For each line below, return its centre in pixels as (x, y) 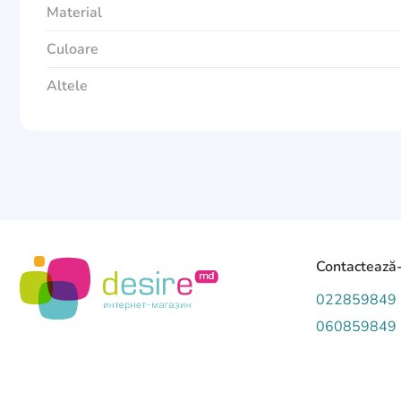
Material (74, 13)
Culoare (73, 49)
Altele (67, 86)
